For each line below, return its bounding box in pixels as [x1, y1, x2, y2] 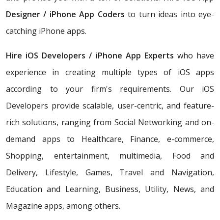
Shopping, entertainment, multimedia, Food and [6, 150, 214, 161]
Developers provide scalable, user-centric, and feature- [6, 100, 214, 111]
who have [177, 50, 214, 61]
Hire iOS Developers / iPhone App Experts [6, 50, 177, 61]
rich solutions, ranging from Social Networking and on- [6, 116, 214, 128]
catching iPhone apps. [6, 25, 86, 36]
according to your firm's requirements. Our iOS [6, 83, 214, 94]
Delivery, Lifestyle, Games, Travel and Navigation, [6, 166, 214, 178]
